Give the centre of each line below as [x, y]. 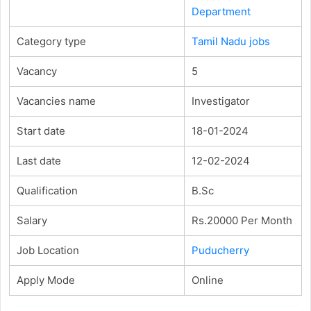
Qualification [47, 190]
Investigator [220, 101]
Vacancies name [56, 101]
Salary [32, 220]
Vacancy [36, 71]
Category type [51, 41]
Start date [41, 131]
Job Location [48, 250]
